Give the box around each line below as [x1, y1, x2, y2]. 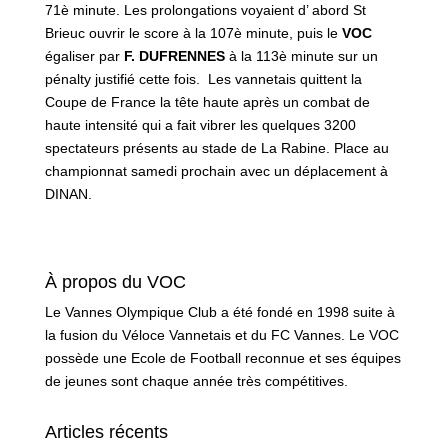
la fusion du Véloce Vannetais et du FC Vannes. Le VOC [44, 326, 399, 343]
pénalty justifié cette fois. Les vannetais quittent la [44, 70, 362, 87]
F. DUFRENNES [123, 47, 225, 64]
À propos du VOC [44, 271, 186, 292]
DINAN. [44, 185, 92, 202]
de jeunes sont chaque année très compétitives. [44, 372, 348, 389]
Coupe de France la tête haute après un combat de [44, 93, 370, 110]
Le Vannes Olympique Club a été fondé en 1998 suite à [44, 303, 395, 320]
